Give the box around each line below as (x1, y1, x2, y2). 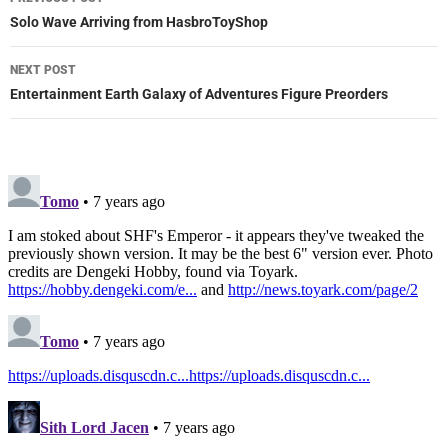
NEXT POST (10, 63, 76, 78)
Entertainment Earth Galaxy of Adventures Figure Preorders (10, 86, 388, 103)
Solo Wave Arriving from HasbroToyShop (10, 14, 268, 31)
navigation (9, 10, 133, 41)
